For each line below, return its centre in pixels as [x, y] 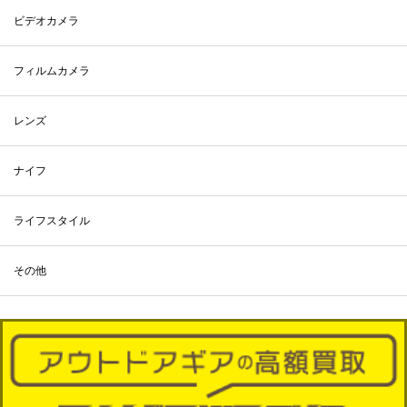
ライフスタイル [52, 221]
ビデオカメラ [46, 21]
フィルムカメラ [52, 71]
